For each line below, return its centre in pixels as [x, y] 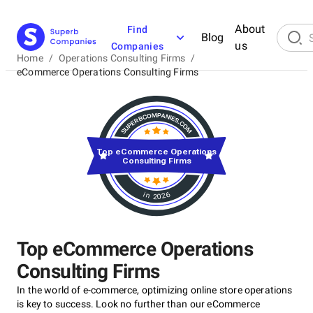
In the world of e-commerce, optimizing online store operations [155, 290]
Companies [138, 46]
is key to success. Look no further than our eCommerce [139, 304]
